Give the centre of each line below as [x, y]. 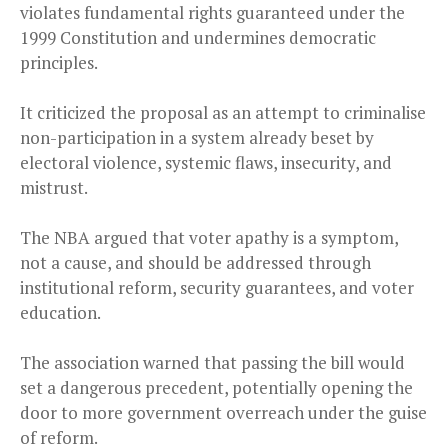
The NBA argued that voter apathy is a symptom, [209, 238]
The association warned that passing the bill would [212, 363]
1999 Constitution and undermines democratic [198, 38]
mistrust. [54, 188]
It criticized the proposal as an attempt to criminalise [223, 113]
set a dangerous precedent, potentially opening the [216, 388]
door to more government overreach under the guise [223, 413]
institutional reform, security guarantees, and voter [217, 288]
